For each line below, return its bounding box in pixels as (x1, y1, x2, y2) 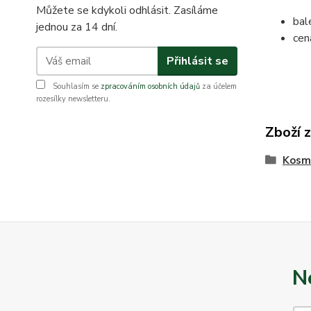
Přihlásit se (166, 53, 228, 69)
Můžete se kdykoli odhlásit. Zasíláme (36, 3, 218, 19)
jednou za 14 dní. (36, 19, 117, 35)
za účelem (200, 81, 237, 92)
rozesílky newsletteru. (36, 94, 110, 105)
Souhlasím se (51, 81, 101, 92)
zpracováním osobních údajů (101, 81, 200, 92)
